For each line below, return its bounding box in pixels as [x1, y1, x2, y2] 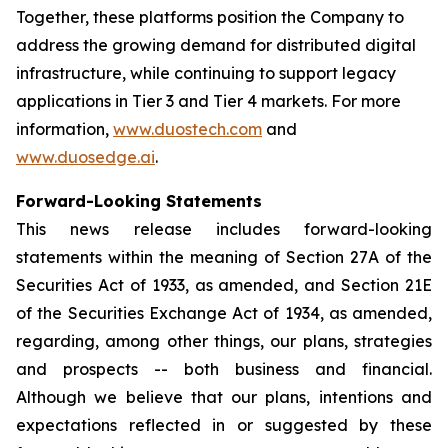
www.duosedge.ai [16, 147, 155, 167]
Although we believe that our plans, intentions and [16, 387, 432, 407]
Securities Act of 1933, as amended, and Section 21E [16, 275, 432, 295]
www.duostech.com [113, 119, 262, 139]
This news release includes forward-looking [16, 219, 432, 239]
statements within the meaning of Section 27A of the [16, 247, 432, 267]
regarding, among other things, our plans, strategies [16, 331, 432, 351]
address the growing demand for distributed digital [16, 35, 416, 55]
